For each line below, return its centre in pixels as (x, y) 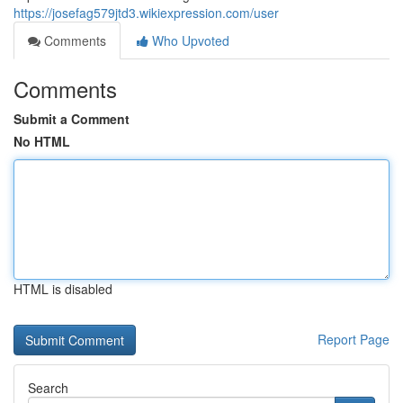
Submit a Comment (72, 119)
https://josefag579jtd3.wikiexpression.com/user (146, 13)
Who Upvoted (189, 40)
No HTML (42, 141)
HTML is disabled (63, 289)
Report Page (354, 339)
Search (48, 388)
